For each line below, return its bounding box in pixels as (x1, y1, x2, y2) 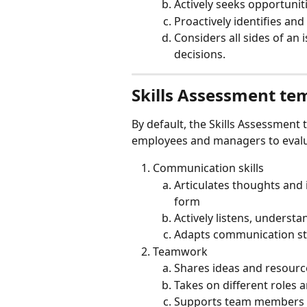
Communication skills (153, 160, 264, 176)
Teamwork (153, 243, 208, 259)
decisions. (174, 47, 225, 62)
